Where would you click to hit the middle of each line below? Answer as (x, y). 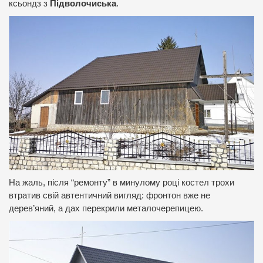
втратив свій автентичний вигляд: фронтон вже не (109, 196)
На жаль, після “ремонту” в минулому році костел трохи (122, 183)
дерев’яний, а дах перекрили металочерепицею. (106, 209)
